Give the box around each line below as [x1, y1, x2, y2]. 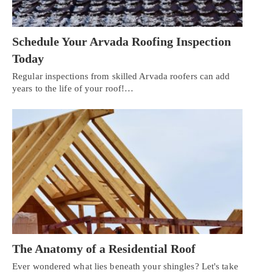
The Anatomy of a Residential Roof [12, 242, 196, 256]
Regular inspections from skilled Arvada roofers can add [12, 71, 230, 81]
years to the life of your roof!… [12, 83, 134, 93]
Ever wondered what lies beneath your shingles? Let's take [12, 261, 238, 272]
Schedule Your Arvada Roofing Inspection [12, 34, 231, 48]
